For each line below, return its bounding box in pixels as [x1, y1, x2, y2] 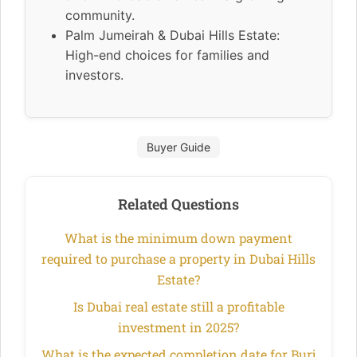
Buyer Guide [147, 139, 210, 154]
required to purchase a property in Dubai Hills [41, 249, 316, 267]
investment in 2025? [118, 318, 239, 335]
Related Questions [118, 194, 239, 214]
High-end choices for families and [65, 46, 269, 63]
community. [65, 6, 135, 23]
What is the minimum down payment [65, 229, 292, 246]
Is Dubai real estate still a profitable [73, 297, 284, 315]
